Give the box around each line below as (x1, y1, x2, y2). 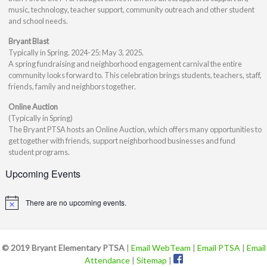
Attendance (84, 255, 130, 266)
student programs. (8, 147, 70, 157)
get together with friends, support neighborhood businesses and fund (8, 135, 235, 145)
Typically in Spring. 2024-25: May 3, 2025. (8, 47, 144, 57)
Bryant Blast (8, 36, 49, 46)
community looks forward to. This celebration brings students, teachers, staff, (8, 70, 262, 80)
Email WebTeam (131, 243, 191, 253)
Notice (4, 201, 26, 212)
